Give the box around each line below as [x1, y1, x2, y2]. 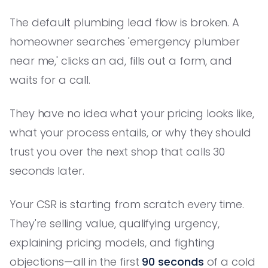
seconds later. [10, 163, 84, 178]
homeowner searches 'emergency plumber [10, 33, 240, 49]
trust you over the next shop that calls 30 [10, 144, 226, 159]
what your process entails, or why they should [10, 124, 251, 140]
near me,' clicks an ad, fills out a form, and [10, 53, 232, 68]
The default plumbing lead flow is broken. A [10, 14, 240, 30]
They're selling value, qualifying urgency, [10, 215, 220, 231]
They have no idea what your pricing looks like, [10, 105, 254, 121]
